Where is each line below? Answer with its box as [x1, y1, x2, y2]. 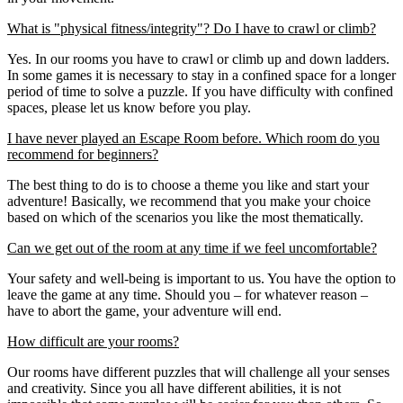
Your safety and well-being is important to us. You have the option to [7, 271, 396, 287]
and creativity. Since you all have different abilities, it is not [7, 381, 341, 397]
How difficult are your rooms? [7, 334, 179, 350]
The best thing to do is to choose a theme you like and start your [7, 177, 369, 193]
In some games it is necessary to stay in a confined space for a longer [7, 67, 396, 84]
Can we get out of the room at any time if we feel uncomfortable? [7, 240, 377, 256]
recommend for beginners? [7, 147, 158, 163]
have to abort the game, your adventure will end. [7, 303, 282, 319]
